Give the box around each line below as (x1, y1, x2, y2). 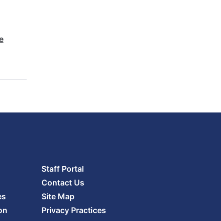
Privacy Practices (41, 205, 106, 215)
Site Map (41, 191, 74, 201)
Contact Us (41, 178, 84, 187)
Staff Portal (41, 164, 84, 174)
